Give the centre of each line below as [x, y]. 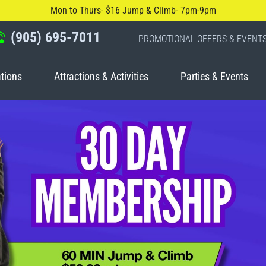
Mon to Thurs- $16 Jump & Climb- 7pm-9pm [133, 10]
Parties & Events [215, 76]
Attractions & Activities [102, 76]
